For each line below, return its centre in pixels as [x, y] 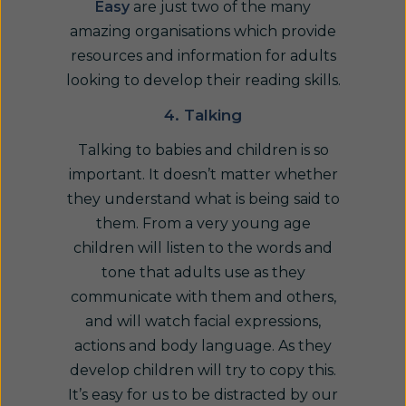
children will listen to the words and [203, 248]
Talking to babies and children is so [203, 150]
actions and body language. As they [203, 346]
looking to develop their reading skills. [203, 80]
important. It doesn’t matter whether [203, 174]
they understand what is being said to [203, 199]
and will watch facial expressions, [203, 321]
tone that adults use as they [203, 272]
